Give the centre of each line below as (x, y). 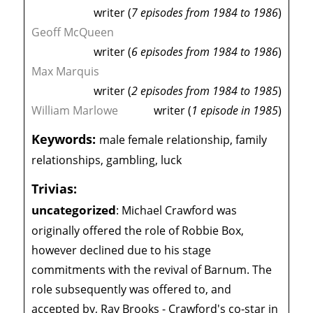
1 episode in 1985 (234, 111)
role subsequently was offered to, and (132, 290)
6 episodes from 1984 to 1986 (204, 52)
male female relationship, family (183, 140)
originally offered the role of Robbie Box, (138, 231)
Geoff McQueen (73, 32)
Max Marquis (66, 72)
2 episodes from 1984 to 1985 (204, 91)
